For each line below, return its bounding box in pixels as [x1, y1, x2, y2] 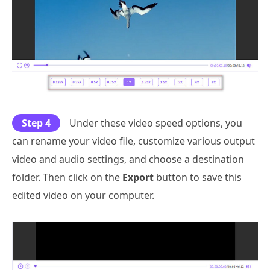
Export [122, 170, 154, 184]
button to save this [154, 170, 242, 184]
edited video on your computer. [12, 188, 154, 202]
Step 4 [22, 116, 51, 130]
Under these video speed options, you [69, 116, 242, 130]
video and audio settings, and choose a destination [12, 152, 244, 166]
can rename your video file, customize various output [12, 134, 255, 148]
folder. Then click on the [12, 170, 122, 184]
